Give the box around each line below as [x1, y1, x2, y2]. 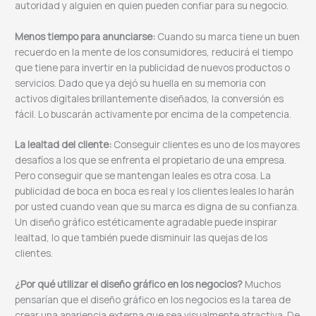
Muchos [243, 277, 281, 291]
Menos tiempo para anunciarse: [15, 29, 156, 43]
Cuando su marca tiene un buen [155, 29, 300, 43]
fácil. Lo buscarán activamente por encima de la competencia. [15, 107, 292, 121]
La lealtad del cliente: [15, 138, 112, 152]
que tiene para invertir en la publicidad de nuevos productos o [15, 60, 291, 74]
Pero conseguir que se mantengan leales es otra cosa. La [15, 169, 272, 183]
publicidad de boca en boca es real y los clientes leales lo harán [15, 184, 295, 198]
